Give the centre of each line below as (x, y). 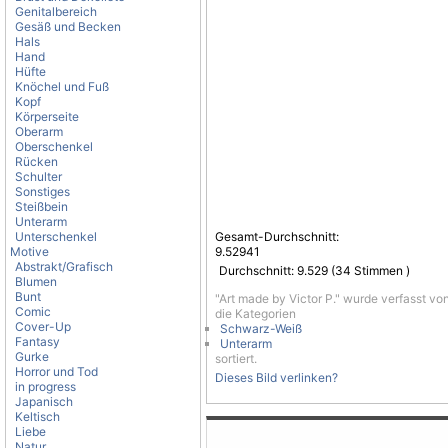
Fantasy (37, 341)
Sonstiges (42, 191)
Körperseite (47, 116)
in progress (45, 386)
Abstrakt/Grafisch (64, 266)
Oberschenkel (54, 146)
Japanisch (44, 401)
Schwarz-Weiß (261, 328)
